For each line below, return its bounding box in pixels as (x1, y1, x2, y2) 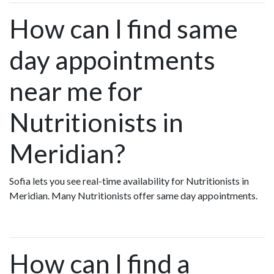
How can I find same (9, 13, 238, 45)
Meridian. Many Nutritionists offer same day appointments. (9, 190, 261, 202)
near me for (9, 75, 143, 107)
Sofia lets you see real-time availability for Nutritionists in (9, 175, 249, 187)
